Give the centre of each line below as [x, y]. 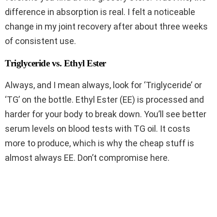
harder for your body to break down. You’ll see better [106, 114]
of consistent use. [40, 41]
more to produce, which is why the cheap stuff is [100, 143]
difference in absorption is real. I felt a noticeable [100, 12]
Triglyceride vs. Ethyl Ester [55, 63]
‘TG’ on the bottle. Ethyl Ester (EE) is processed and [104, 100]
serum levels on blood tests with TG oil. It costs [98, 129]
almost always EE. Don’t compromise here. [87, 158]
